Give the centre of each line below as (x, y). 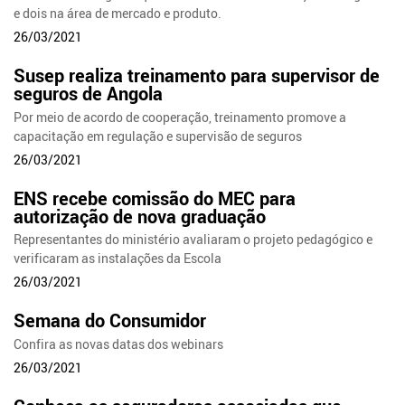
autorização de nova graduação (140, 216)
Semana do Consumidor (110, 321)
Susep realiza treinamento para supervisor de (197, 75)
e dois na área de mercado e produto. (118, 13)
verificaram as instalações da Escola (118, 259)
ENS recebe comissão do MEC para (155, 198)
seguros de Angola (89, 93)
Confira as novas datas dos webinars (119, 344)
